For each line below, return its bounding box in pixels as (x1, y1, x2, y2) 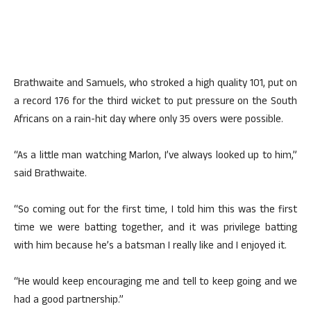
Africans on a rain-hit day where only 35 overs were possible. (14, 112, 283, 129)
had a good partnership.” (14, 292, 124, 310)
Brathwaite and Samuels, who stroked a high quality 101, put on (14, 76, 297, 93)
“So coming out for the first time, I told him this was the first (14, 202, 297, 219)
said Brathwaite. (14, 166, 87, 183)
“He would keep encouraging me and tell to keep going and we (14, 274, 297, 292)
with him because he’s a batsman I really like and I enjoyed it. (14, 238, 287, 255)
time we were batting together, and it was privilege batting (14, 220, 297, 237)
